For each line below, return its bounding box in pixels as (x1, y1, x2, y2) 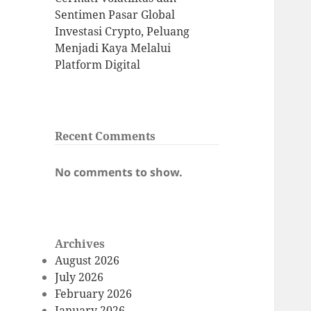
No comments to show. (55, 165, 183, 180)
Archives (55, 236, 106, 252)
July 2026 (55, 269, 104, 285)
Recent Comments (55, 128, 156, 144)
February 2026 (55, 286, 133, 302)
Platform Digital (55, 57, 141, 73)
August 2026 (55, 253, 120, 269)
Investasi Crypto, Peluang (55, 24, 190, 40)
